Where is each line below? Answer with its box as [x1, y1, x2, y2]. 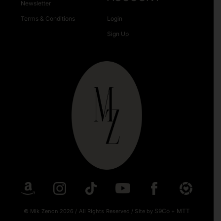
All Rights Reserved [77, 207, 132, 215]
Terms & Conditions [20, 14, 75, 22]
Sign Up [107, 30, 129, 37]
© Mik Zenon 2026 [24, 207, 75, 215]
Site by [133, 207, 155, 215]
